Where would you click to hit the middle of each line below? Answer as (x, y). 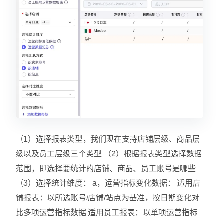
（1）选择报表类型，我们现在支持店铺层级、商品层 (108, 139)
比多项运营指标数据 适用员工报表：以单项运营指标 (107, 212)
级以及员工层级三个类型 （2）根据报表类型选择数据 (109, 153)
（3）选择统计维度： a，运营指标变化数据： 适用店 (108, 183)
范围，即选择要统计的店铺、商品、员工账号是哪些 (106, 168)
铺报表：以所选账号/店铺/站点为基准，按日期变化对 (108, 197)
